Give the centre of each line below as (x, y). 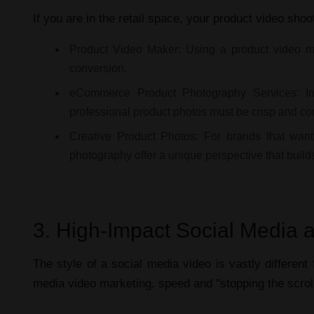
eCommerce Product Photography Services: (184, 93)
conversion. (98, 68)
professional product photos (138, 111)
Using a (206, 49)
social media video (162, 264)
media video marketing (92, 283)
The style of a (73, 264)
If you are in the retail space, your (123, 18)
